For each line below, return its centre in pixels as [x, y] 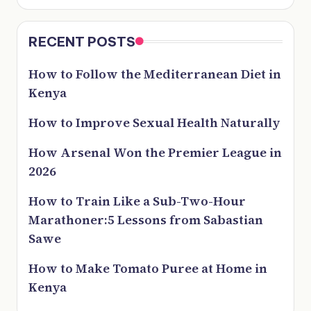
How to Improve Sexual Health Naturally [154, 123]
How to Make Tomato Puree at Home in [148, 269]
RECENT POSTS [82, 42]
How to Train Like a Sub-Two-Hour [137, 201]
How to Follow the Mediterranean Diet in [155, 74]
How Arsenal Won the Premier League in [155, 153]
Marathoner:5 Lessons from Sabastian [146, 220]
